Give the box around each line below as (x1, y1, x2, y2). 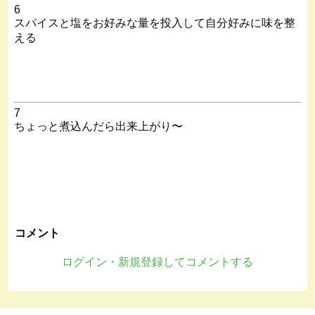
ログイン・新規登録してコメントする (62, 255, 253, 268)
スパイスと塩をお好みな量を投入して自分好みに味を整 (13, 16, 295, 29)
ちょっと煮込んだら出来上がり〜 (13, 120, 183, 132)
